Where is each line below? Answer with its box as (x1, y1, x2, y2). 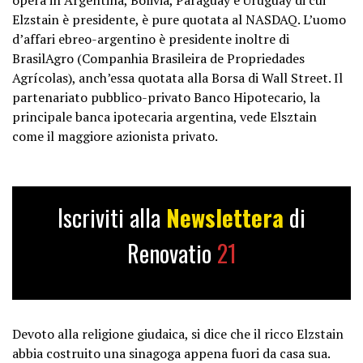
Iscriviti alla (58, 199, 166, 234)
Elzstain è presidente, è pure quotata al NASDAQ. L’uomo (12, 10, 346, 28)
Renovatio (126, 235, 217, 270)
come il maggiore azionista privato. (12, 126, 218, 145)
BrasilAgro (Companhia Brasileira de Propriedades (12, 49, 305, 67)
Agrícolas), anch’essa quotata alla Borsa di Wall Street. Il (12, 68, 343, 87)
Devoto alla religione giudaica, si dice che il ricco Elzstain (12, 324, 344, 343)
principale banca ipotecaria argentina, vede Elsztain (12, 107, 317, 126)
